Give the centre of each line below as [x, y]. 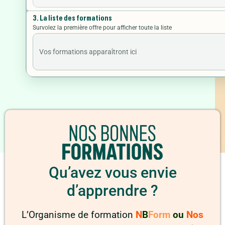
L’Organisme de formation [79, 215]
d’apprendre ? [113, 191]
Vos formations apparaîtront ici [88, 52]
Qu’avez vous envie [113, 173]
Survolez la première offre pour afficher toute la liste [102, 27]
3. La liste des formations [72, 19]
